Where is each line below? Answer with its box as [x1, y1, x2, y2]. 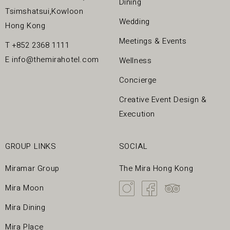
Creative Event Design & [119, 94, 207, 106]
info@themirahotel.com [12, 54, 99, 66]
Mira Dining [5, 202, 46, 214]
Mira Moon [5, 182, 44, 194]
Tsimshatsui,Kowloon [5, 6, 84, 17]
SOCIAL [119, 141, 148, 152]
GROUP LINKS [5, 141, 56, 152]
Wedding [119, 16, 150, 28]
